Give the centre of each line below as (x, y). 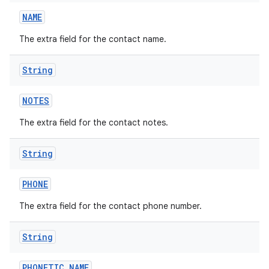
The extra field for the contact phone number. (110, 206)
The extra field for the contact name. (93, 39)
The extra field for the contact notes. (94, 122)
